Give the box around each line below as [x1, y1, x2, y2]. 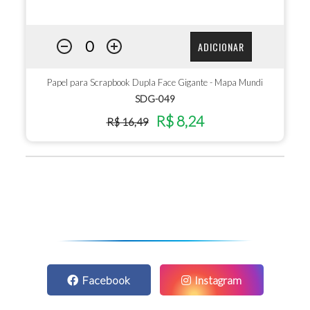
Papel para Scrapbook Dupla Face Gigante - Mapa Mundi [47, 77, 263, 89]
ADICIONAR [197, 39, 244, 54]
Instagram [194, 273, 241, 287]
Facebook [82, 273, 130, 287]
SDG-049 [135, 93, 175, 105]
